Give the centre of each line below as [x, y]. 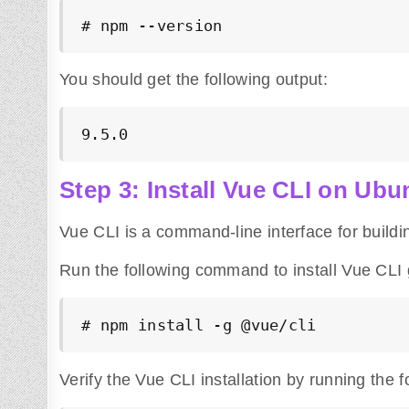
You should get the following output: [194, 80]
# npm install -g [162, 325]
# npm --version [152, 25]
